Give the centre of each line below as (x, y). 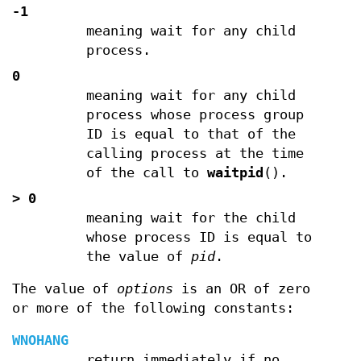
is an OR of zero (242, 288)
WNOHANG (40, 340)
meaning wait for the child (191, 218)
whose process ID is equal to (199, 237)
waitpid (235, 172)
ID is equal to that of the (191, 134)
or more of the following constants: (153, 308)
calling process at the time (195, 153)
